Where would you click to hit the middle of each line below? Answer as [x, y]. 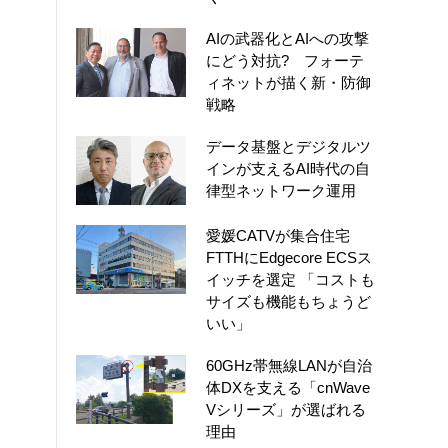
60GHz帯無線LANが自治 [289, 365]
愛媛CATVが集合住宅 [278, 235]
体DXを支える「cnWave [288, 387]
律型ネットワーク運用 [281, 190]
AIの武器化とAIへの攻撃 [287, 38]
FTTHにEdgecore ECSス [289, 257]
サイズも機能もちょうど [288, 301]
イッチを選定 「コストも [290, 279]
